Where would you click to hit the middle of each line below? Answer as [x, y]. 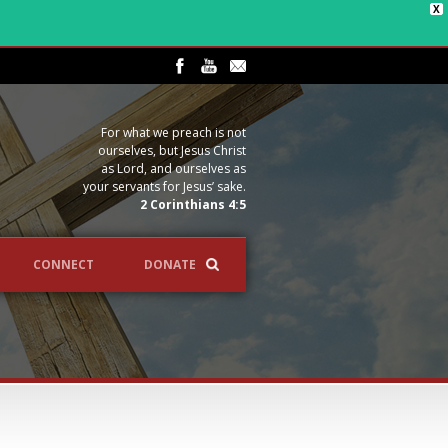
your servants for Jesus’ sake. [164, 186]
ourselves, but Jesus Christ [172, 150]
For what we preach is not [173, 132]
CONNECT [63, 264]
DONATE [170, 264]
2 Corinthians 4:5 [193, 204]
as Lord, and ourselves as [173, 168]
